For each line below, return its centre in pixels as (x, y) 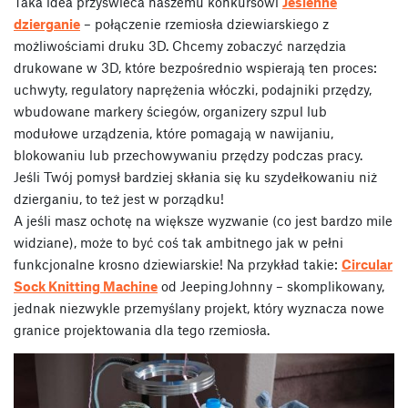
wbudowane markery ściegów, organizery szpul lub (170, 111)
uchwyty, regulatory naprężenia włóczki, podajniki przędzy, (193, 89)
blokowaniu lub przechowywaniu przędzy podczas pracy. (188, 154)
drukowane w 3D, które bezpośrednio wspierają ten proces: (195, 67)
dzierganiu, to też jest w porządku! (119, 198)
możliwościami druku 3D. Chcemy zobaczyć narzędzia (180, 45)
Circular (367, 264)
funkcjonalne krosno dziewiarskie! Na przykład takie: (178, 264)
